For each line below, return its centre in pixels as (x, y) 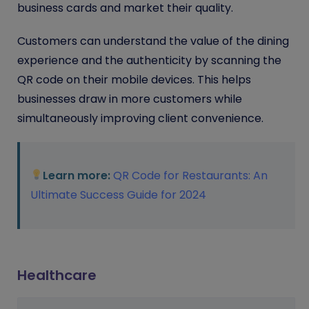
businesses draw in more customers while (130, 99)
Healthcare (57, 275)
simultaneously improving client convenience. (140, 118)
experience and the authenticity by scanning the (149, 60)
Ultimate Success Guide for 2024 (118, 195)
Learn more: (77, 175)
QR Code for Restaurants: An (191, 175)
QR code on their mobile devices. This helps (134, 79)
